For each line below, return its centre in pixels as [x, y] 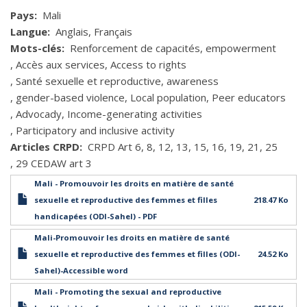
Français [113, 32]
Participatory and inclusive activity [95, 130]
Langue [29, 32]
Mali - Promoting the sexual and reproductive [128, 292]
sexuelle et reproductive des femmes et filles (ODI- [137, 254]
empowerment [241, 48]
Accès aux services [60, 64]
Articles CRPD [45, 147]
